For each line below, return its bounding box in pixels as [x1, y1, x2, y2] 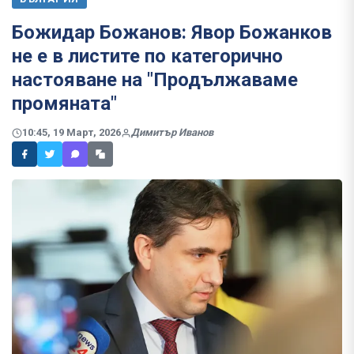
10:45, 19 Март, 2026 [22, 126, 121, 139]
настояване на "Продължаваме [12, 69, 298, 91]
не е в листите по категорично [12, 45, 283, 67]
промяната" [12, 92, 117, 115]
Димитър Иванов [131, 126, 213, 139]
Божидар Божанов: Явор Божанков [12, 21, 332, 43]
